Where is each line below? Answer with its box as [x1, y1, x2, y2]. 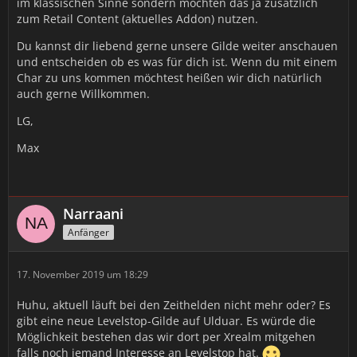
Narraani [63, 204, 124, 223]
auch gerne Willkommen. [17, 86, 150, 101]
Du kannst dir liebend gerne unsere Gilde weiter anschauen [17, 38, 338, 53]
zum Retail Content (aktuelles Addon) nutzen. [17, 11, 258, 26]
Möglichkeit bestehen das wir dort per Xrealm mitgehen [17, 329, 316, 344]
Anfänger [68, 225, 109, 239]
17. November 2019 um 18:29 [17, 268, 148, 281]
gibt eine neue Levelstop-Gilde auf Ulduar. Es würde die [17, 313, 316, 328]
